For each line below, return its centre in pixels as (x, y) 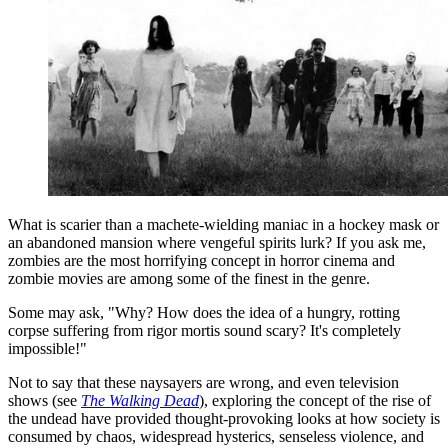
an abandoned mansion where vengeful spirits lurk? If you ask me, (217, 242)
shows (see (44, 400)
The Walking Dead (140, 400)
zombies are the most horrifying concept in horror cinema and (201, 260)
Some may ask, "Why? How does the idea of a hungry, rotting (204, 312)
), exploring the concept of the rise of (315, 400)
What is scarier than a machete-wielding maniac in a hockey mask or (223, 224)
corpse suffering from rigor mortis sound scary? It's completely (204, 330)
